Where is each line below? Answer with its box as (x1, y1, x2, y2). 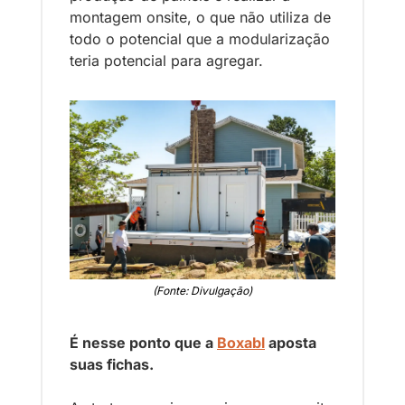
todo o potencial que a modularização (70, 29, 330, 48)
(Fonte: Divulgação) (153, 284, 252, 298)
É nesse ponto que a (70, 334, 217, 353)
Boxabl (217, 334, 265, 353)
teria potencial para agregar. (70, 51, 263, 70)
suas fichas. (70, 355, 157, 374)
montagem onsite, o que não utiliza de (70, 7, 331, 26)
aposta (265, 334, 316, 353)
